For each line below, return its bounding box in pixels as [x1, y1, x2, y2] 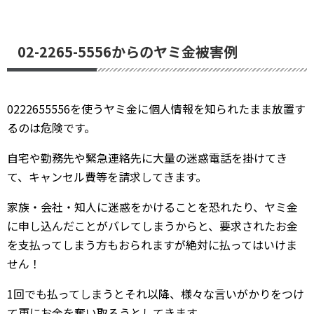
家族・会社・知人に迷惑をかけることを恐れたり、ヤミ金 [7, 198, 298, 215]
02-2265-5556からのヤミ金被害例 [18, 41, 238, 62]
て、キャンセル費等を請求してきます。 [7, 168, 207, 185]
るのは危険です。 [7, 119, 95, 136]
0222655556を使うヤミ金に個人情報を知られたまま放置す [7, 100, 306, 117]
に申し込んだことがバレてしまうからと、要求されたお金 [7, 217, 298, 234]
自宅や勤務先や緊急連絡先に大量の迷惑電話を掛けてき [7, 149, 287, 166]
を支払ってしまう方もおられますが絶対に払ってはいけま [7, 236, 297, 253]
